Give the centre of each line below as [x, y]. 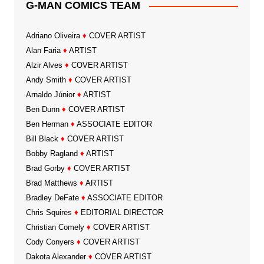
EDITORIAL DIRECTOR [121, 213]
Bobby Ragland [52, 154]
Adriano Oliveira [53, 36]
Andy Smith [46, 80]
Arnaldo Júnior [50, 95]
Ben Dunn [42, 110]
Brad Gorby [45, 169]
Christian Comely [55, 227]
